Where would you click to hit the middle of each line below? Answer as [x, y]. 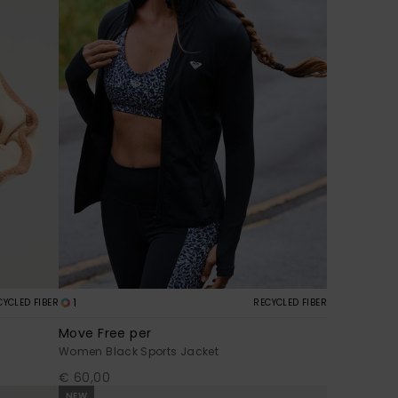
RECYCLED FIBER [290, 303]
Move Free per [105, 334]
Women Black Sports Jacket [139, 352]
